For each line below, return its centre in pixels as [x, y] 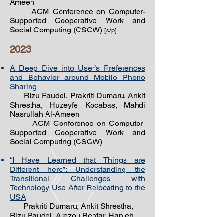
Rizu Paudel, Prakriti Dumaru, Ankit [77, 96]
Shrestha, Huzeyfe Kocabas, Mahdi [77, 105]
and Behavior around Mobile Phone [77, 77]
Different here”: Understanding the [77, 169]
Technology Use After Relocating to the [77, 188]
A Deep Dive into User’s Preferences [77, 68]
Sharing [23, 86]
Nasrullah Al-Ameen [46, 114]
